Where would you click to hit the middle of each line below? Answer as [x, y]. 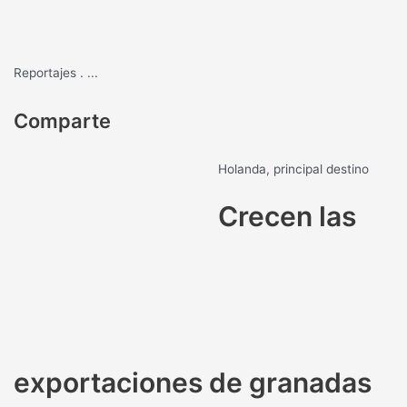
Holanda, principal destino [294, 169]
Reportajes [47, 72]
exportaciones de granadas [193, 382]
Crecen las [288, 216]
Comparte [63, 120]
